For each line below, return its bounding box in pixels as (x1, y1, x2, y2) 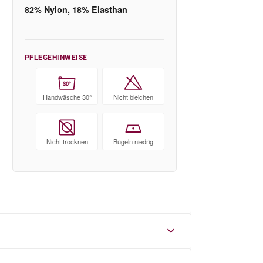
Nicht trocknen (46, 137, 88, 147)
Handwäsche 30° (42, 92, 92, 102)
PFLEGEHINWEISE (25, 53, 87, 62)
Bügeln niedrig (113, 137, 153, 147)
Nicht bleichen (113, 92, 153, 102)
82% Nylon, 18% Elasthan (25, 4, 127, 16)
